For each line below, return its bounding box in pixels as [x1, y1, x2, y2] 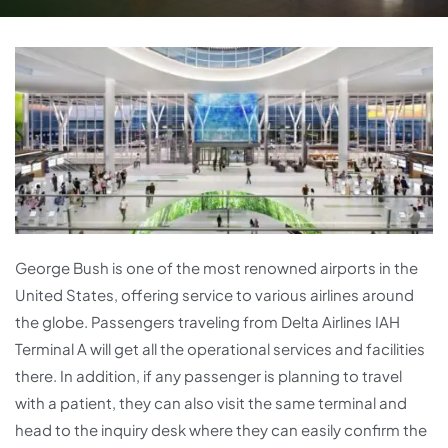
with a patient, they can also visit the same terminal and [15, 393, 407, 413]
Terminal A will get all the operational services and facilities [15, 339, 425, 359]
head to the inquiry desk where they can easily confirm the [15, 420, 427, 440]
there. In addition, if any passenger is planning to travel [15, 366, 402, 386]
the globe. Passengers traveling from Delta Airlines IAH [15, 312, 400, 332]
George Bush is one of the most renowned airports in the [15, 258, 418, 278]
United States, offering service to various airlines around [15, 285, 414, 305]
